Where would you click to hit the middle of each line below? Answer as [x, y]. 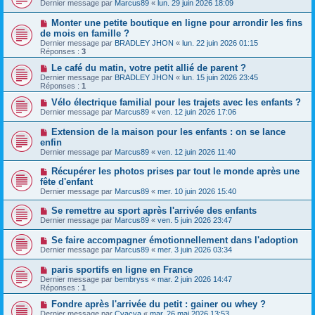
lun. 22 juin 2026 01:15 [220, 43]
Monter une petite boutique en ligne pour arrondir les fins [176, 23]
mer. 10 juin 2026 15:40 [197, 191]
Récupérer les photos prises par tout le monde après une [175, 171]
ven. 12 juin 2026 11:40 [197, 152]
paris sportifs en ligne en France [122, 270]
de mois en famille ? [85, 33]
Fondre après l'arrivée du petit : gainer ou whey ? [158, 304]
